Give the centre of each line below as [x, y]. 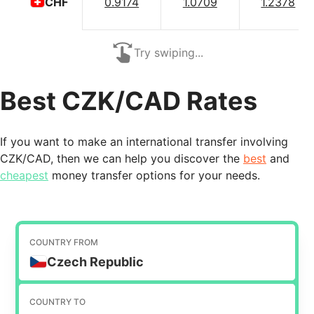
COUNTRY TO [58, 301]
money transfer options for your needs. [154, 176]
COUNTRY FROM [64, 242]
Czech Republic [96, 261]
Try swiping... [168, 53]
